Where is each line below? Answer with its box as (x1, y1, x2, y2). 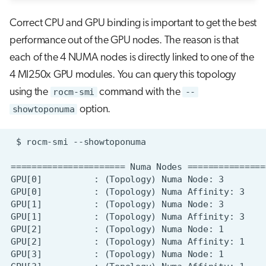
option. (77, 103, 110, 115)
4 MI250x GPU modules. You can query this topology (9, 69, 236, 81)
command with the (97, 86, 182, 98)
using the (9, 86, 50, 98)
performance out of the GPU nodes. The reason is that (9, 34, 239, 46)
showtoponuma (12, 103, 75, 115)
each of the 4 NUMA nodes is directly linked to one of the (9, 52, 254, 64)
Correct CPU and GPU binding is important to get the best (9, 17, 256, 29)
